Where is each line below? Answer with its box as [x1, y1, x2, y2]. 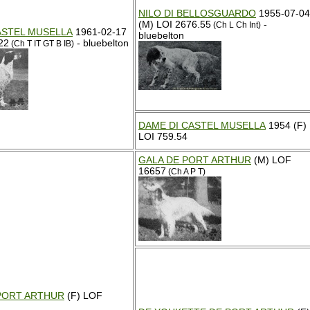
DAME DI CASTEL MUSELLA [138, 120, 266, 131]
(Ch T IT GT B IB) [9, 39, 74, 48]
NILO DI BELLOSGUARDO [138, 8, 256, 19]
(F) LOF [64, 290, 102, 301]
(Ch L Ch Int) [211, 21, 261, 29]
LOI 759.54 [138, 131, 188, 142]
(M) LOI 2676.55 [138, 19, 211, 30]
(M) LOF [251, 154, 291, 165]
